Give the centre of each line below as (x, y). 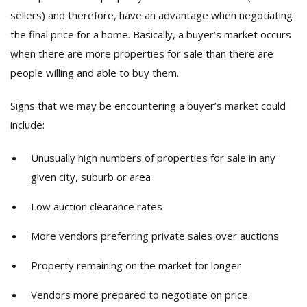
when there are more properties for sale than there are (142, 53)
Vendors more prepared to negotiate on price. (140, 295)
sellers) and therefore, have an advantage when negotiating (151, 15)
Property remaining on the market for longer (136, 265)
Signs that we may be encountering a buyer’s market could (148, 106)
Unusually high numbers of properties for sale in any (153, 158)
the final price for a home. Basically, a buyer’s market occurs (151, 34)
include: (27, 125)
